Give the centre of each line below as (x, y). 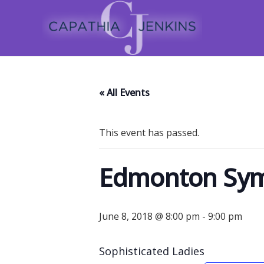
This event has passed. (149, 133)
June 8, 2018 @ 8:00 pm (149, 216)
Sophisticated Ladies (152, 251)
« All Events (124, 93)
